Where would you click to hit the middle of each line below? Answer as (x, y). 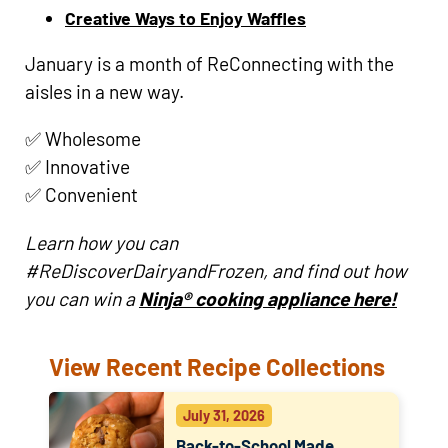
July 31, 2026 (224, 415)
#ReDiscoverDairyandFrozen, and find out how (216, 270)
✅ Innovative (77, 167)
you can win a (82, 298)
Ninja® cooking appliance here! (268, 298)
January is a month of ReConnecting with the (209, 64)
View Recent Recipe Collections (217, 366)
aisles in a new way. (104, 92)
